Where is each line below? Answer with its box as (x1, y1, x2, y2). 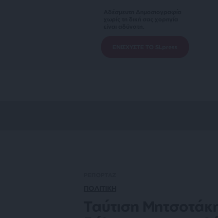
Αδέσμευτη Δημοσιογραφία (104, 8, 182, 16)
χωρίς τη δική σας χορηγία (104, 16, 178, 23)
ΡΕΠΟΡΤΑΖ (84, 171, 116, 179)
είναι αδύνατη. (104, 23, 145, 30)
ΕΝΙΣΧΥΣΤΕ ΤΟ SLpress (112, 43, 178, 51)
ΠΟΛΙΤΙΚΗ (84, 184, 116, 192)
